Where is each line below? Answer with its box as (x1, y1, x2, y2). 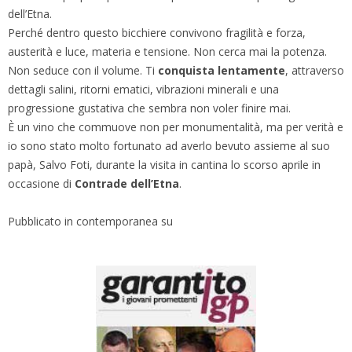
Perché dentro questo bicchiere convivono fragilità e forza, (8, 24, 306, 40)
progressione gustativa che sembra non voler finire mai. (8, 100, 291, 115)
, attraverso (285, 62, 344, 78)
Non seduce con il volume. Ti (8, 62, 158, 78)
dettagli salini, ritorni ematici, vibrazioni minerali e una (8, 81, 279, 97)
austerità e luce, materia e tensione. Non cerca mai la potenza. (8, 43, 327, 59)
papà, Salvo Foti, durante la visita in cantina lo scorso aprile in (8, 156, 321, 172)
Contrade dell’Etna (75, 175, 179, 191)
